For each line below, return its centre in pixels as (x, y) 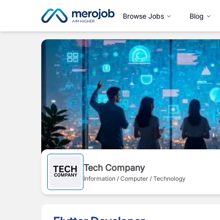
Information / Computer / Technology (135, 178)
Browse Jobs (143, 16)
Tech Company (114, 167)
